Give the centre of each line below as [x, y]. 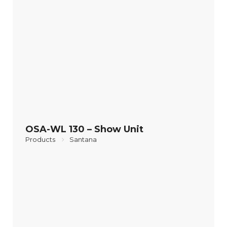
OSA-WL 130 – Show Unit [84, 129]
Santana [83, 140]
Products [40, 140]
